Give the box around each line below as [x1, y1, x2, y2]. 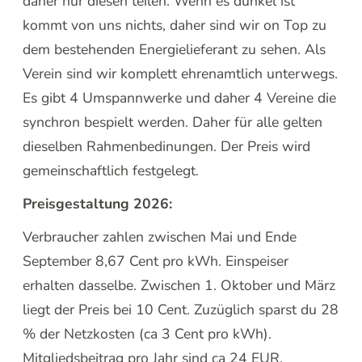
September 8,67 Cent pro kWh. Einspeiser [23, 250, 289, 271]
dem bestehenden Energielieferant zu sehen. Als [23, 39, 326, 59]
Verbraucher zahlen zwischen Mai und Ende [23, 226, 297, 246]
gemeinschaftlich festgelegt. [23, 160, 200, 180]
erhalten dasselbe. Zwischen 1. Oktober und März [23, 275, 336, 295]
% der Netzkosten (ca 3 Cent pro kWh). [23, 323, 272, 343]
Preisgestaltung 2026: [23, 193, 177, 213]
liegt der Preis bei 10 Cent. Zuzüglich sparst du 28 [23, 299, 339, 319]
